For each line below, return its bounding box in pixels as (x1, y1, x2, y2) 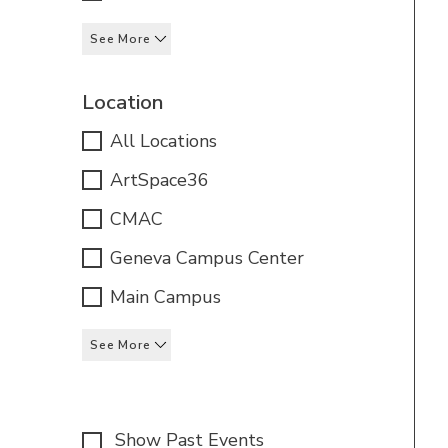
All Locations (110, 129, 218, 153)
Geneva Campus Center (110, 246, 305, 270)
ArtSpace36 (110, 168, 210, 192)
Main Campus (110, 285, 222, 309)
